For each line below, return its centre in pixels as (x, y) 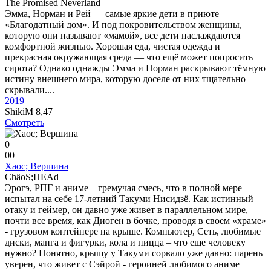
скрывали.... (30, 90)
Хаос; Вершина (37, 166)
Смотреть (24, 122)
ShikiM (20, 112)
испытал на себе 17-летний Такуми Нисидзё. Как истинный (129, 199)
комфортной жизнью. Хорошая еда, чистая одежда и (113, 46)
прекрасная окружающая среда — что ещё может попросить (129, 57)
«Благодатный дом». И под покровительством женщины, (123, 24)
